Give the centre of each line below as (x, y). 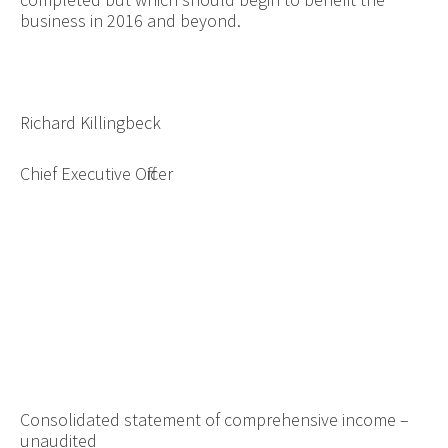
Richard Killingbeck (90, 122)
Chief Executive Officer (96, 173)
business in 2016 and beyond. (130, 20)
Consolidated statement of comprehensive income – (214, 419)
